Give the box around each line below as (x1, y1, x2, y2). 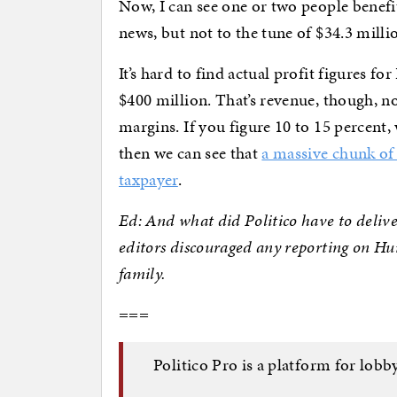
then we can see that (119, 141, 262, 166)
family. (119, 261, 169, 286)
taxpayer (119, 167, 178, 192)
